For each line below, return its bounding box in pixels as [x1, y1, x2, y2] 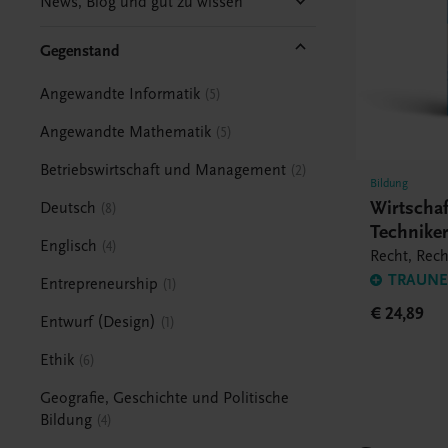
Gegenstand [40, 41, 121, 60]
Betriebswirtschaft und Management [40, 160, 287, 179]
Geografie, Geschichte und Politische [40, 388, 290, 407]
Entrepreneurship [40, 274, 159, 293]
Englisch [40, 236, 98, 255]
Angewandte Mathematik [40, 122, 212, 141]
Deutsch [40, 198, 97, 217]
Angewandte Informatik [40, 84, 201, 103]
